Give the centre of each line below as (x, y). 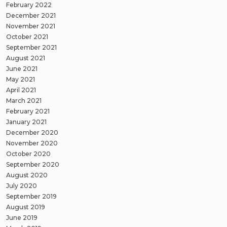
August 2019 (26, 207)
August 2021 (26, 58)
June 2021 (22, 68)
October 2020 (28, 154)
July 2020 (22, 185)
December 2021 (31, 15)
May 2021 (21, 79)
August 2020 (27, 175)
